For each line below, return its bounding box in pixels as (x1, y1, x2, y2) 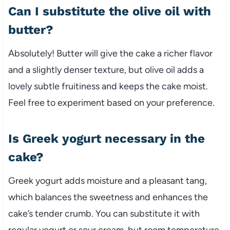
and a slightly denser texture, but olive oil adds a (8, 64, 204, 75)
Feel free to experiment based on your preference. (8, 97, 215, 108)
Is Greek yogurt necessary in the (8, 131, 205, 146)
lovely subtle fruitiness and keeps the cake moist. (8, 80, 208, 92)
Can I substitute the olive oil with (8, 4, 211, 18)
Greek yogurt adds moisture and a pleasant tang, (8, 175, 207, 186)
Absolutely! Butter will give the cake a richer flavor (8, 47, 213, 59)
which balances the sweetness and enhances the (8, 191, 208, 203)
